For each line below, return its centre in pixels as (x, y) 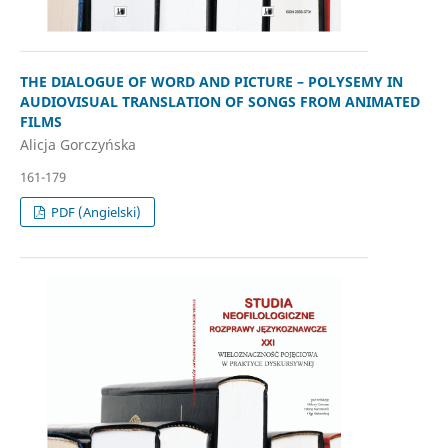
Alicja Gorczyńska (77, 145)
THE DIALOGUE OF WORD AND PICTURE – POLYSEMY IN (211, 81)
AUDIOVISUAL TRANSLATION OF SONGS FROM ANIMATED (219, 101)
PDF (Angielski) (95, 212)
